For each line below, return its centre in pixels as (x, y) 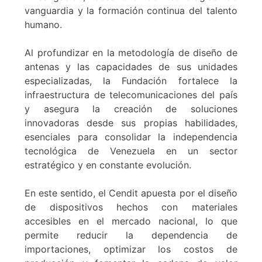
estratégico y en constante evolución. (108, 165)
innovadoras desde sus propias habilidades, (131, 123)
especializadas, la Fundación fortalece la (131, 80)
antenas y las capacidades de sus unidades (131, 66)
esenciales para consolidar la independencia (131, 137)
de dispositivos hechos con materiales (131, 207)
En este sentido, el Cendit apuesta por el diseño (131, 193)
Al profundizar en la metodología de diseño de (131, 52)
